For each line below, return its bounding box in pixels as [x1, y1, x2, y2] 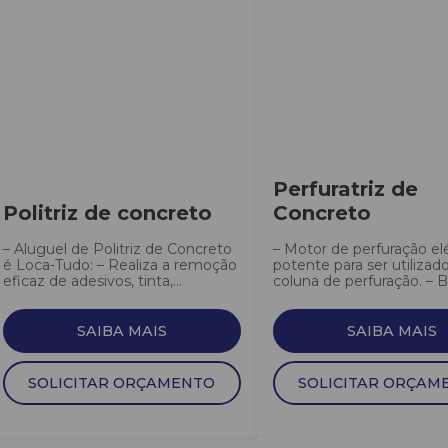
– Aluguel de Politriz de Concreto [2, 240, 232, 258]
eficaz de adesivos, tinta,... [2, 272, 182, 290]
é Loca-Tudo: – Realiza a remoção [2, 256, 237, 274]
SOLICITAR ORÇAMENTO [28, 374, 216, 392]
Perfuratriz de [272, 177, 418, 201]
